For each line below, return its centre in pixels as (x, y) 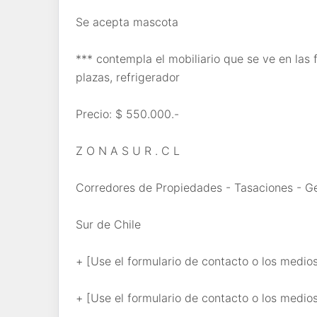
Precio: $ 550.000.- (127, 114)
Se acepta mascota (127, 22)
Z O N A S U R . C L (128, 150)
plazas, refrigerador (128, 77)
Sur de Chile (108, 224)
